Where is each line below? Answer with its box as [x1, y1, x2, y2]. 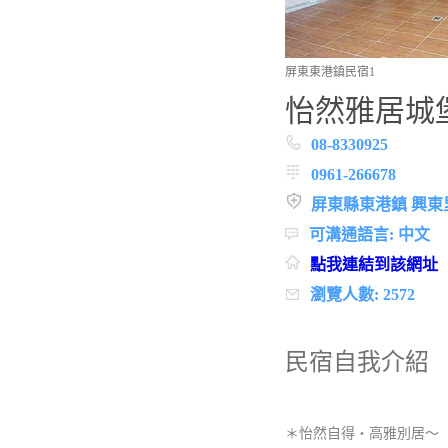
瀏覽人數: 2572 [309, 286, 415, 304]
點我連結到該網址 [309, 256, 438, 274]
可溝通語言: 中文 [308, 226, 430, 244]
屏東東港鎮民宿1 [284, 65, 375, 80]
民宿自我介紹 [284, 349, 429, 376]
